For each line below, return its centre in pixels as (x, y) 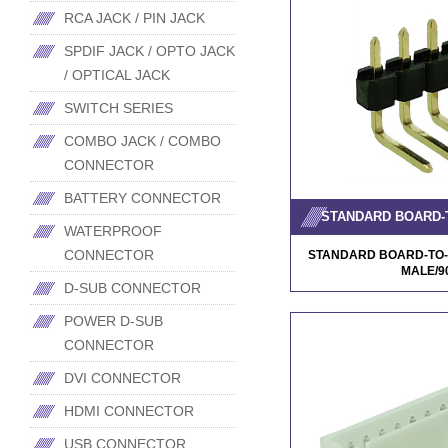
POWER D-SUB (113, 321)
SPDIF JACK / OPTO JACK (149, 51)
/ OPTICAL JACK (117, 75)
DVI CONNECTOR (122, 378)
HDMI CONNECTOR (129, 411)
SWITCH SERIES (118, 108)
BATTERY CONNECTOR (142, 198)
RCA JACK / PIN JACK (134, 18)
